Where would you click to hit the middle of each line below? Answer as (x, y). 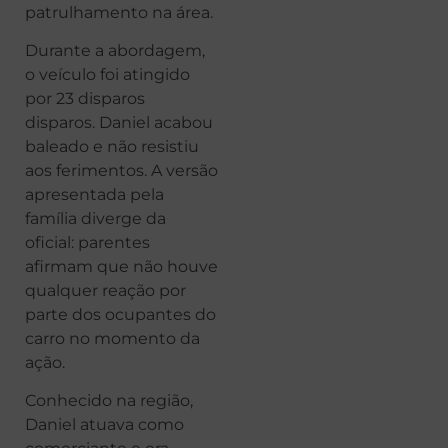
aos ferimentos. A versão (121, 171)
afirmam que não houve (121, 267)
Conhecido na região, (109, 401)
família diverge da (95, 219)
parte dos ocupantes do (120, 315)
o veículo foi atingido (107, 75)
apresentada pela (94, 195)
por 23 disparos (85, 99)
